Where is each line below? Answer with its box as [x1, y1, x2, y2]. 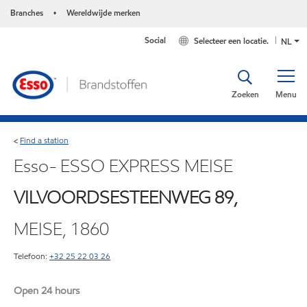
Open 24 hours [14, 283, 79, 297]
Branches [10, 7, 43, 19]
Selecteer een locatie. [194, 35, 269, 47]
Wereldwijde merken [66, 7, 140, 19]
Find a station [20, 134, 69, 146]
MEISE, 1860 [14, 217, 109, 241]
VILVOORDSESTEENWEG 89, [14, 185, 238, 209]
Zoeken [231, 88, 259, 101]
